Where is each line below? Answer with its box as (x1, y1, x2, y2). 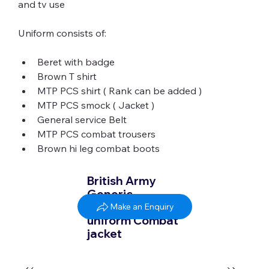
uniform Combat (86, 213, 178, 228)
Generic (86, 186, 133, 201)
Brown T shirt (37, 70, 97, 83)
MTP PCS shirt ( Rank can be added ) (37, 85, 202, 97)
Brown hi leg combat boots (37, 142, 160, 155)
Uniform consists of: (17, 27, 106, 40)
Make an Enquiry (110, 201, 174, 213)
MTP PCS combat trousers (37, 128, 156, 141)
